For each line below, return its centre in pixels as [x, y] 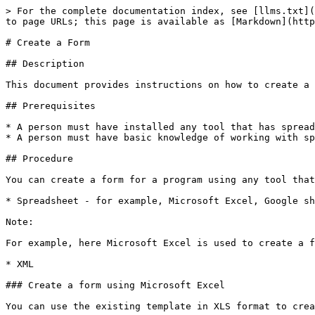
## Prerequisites [51, 106]
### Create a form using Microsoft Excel [115, 285]
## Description [45, 64]
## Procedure [39, 159]
